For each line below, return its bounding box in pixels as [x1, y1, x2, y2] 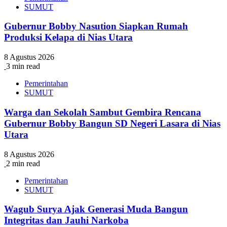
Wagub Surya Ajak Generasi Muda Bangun [4, 204, 188, 215]
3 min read [6, 62, 40, 71]
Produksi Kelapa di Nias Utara [4, 32, 133, 43]
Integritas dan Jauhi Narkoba [4, 215, 129, 226]
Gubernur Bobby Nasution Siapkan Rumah [4, 21, 188, 32]
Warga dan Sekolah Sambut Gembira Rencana [4, 106, 201, 118]
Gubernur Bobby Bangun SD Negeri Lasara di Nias [4, 118, 220, 129]
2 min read [6, 159, 40, 168]
